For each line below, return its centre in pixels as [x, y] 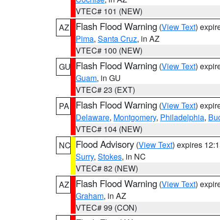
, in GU [109, 78]
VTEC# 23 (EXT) [105, 90]
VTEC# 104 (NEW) [109, 129]
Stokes [110, 156]
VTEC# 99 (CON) [106, 207]
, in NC [134, 156]
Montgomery [135, 117]
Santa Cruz [117, 39]
